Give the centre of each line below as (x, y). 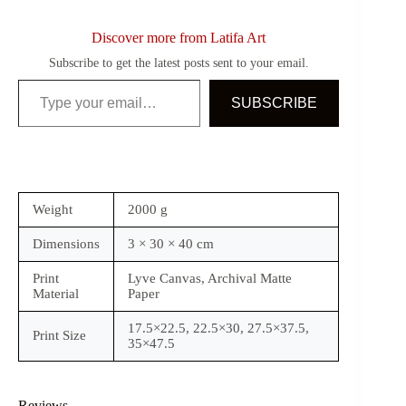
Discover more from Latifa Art (179, 38)
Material (56, 294)
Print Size (59, 336)
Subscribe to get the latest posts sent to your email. (179, 63)
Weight (53, 210)
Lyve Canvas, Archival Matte (210, 279)
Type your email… (39, 79)
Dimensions (66, 244)
